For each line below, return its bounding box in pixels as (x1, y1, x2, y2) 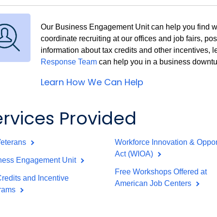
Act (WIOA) (115, 150, 155, 158)
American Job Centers (115, 179, 194, 188)
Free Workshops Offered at (115, 168, 207, 176)
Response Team (40, 58, 97, 66)
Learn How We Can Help (40, 76, 143, 89)
